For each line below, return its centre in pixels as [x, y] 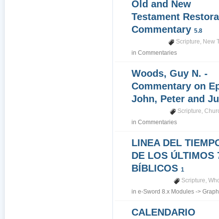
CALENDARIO [164, 212]
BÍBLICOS [156, 168]
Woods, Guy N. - [170, 73]
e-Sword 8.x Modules [166, 192]
